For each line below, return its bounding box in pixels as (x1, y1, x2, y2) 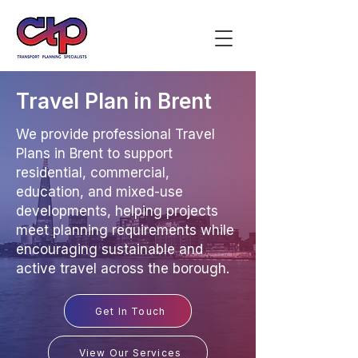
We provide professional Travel (16, 126, 215, 142)
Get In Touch (94, 304, 166, 317)
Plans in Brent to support (16, 145, 173, 161)
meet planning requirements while (16, 222, 234, 238)
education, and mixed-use (16, 184, 183, 200)
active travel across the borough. (16, 261, 229, 276)
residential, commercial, (16, 165, 169, 181)
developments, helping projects (16, 203, 218, 219)
